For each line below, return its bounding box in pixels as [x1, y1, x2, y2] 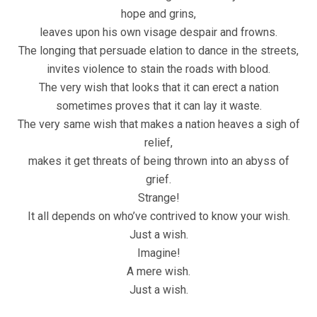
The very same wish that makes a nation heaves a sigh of [17, 117, 300, 132]
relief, [144, 136, 173, 150]
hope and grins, [121, 7, 196, 21]
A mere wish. [127, 265, 190, 279]
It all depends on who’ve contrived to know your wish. [27, 209, 290, 224]
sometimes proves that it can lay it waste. [55, 99, 262, 113]
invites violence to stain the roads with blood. [47, 62, 270, 76]
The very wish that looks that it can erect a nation [38, 81, 279, 95]
